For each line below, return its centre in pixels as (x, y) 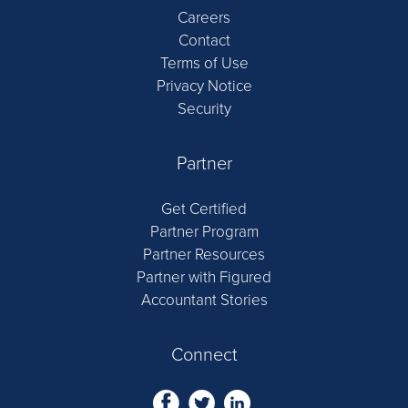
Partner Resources (204, 255)
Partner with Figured (204, 277)
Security (204, 109)
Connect (204, 355)
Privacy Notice (204, 86)
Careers (204, 18)
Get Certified (204, 209)
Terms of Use (204, 63)
